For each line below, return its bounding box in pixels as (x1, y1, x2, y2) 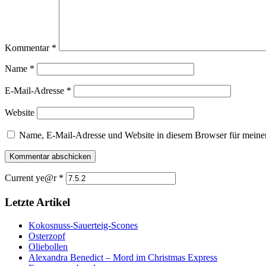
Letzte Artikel (5, 195, 70, 208)
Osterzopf (28, 230, 65, 241)
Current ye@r (5, 173, 59, 183)
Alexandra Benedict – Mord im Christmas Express (28, 252, 217, 262)
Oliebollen (28, 241, 68, 252)
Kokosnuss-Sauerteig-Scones (28, 220, 138, 230)
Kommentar (5, 43, 52, 53)
